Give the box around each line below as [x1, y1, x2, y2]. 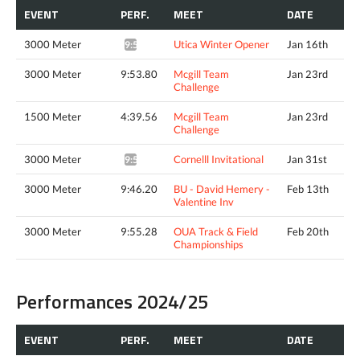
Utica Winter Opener [174, 37, 269, 51]
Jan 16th [287, 37, 328, 51]
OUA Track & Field [174, 224, 258, 238]
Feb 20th [287, 224, 329, 238]
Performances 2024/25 [16, 286, 208, 316]
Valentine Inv [174, 194, 234, 208]
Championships [174, 237, 243, 251]
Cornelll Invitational [174, 152, 264, 166]
